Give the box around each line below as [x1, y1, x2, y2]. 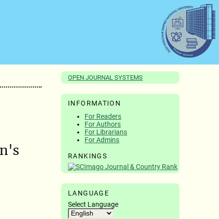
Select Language [68, 200, 119, 208]
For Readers [85, 112, 122, 120]
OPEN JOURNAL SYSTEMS [68, 74, 143, 82]
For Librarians [85, 128, 128, 136]
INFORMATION [68, 99, 121, 108]
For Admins [85, 135, 120, 144]
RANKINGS [68, 152, 108, 160]
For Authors [85, 120, 121, 128]
